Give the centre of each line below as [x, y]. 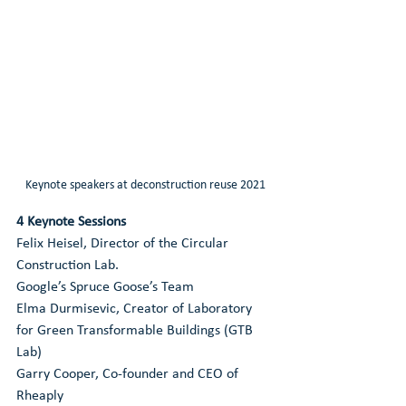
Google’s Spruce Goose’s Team [105, 288]
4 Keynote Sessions [71, 222]
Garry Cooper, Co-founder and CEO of [129, 375]
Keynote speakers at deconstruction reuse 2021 [145, 186]
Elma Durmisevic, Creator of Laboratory [136, 309]
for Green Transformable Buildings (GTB [136, 331]
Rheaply [40, 396]
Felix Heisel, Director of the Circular [124, 244]
